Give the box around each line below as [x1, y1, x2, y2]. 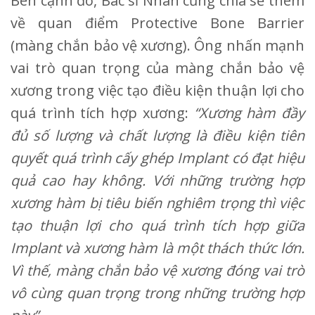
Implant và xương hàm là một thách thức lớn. [11, 238, 304, 257]
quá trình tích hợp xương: [11, 103, 194, 122]
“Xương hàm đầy [193, 103, 305, 122]
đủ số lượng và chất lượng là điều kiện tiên [11, 125, 304, 145]
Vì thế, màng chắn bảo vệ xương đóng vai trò [11, 260, 304, 280]
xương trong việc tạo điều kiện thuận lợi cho [11, 80, 304, 100]
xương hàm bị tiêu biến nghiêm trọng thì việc [11, 193, 304, 212]
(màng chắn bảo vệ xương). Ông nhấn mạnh [11, 35, 304, 55]
